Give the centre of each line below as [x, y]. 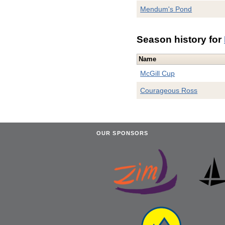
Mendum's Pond [166, 9]
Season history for [180, 39]
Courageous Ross [169, 91]
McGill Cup [158, 74]
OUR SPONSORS [123, 133]
